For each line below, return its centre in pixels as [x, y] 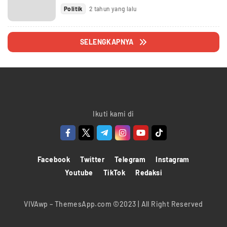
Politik [73, 8]
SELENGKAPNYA [107, 42]
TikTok [114, 173]
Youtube [79, 173]
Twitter [92, 160]
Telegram [130, 160]
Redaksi [149, 173]
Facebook [54, 160]
